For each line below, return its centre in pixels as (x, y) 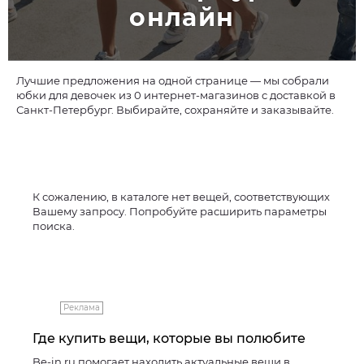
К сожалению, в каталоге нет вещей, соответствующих (181, 197)
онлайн (182, 17)
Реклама (82, 308)
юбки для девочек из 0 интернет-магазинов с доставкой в (176, 95)
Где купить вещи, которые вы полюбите (169, 338)
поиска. (54, 226)
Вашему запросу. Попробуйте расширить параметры (180, 211)
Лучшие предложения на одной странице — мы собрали (173, 80)
